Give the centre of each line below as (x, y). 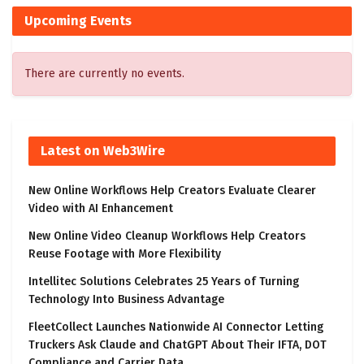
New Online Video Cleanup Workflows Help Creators (167, 236)
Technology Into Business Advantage (126, 299)
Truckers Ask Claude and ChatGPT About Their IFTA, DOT (178, 344)
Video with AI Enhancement (101, 208)
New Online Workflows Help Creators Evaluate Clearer (172, 190)
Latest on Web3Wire (103, 150)
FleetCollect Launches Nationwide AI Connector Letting (176, 327)
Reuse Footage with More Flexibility (125, 253)
